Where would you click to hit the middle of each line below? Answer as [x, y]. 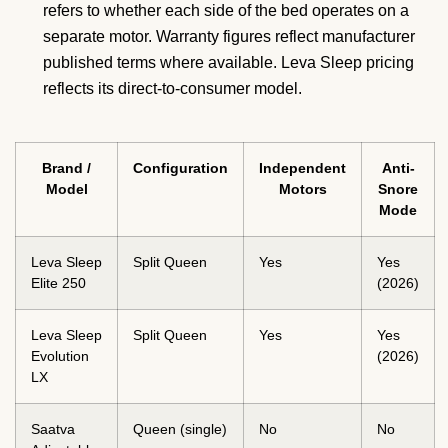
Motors [302, 188]
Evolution [60, 355]
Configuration [180, 167]
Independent [302, 167]
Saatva [53, 428]
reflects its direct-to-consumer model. [172, 88]
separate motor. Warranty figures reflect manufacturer [229, 36]
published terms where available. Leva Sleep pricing [228, 62]
